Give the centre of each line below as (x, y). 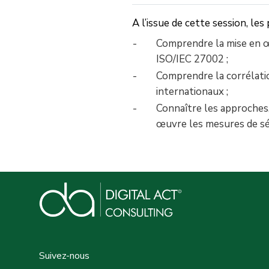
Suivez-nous (64, 255)
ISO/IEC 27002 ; (192, 59)
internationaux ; (192, 91)
